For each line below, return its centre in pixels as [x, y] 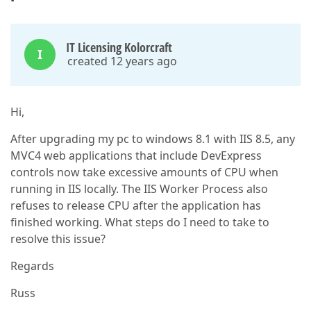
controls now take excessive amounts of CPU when [144, 172]
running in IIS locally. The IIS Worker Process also [139, 189]
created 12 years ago [122, 61]
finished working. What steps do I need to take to [140, 222]
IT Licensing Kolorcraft [119, 47]
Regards [32, 266]
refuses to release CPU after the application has [136, 205]
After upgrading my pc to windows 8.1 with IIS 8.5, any [153, 139]
